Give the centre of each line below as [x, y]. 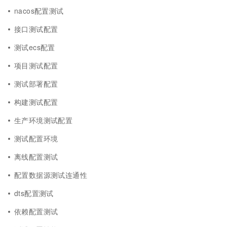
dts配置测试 [34, 193]
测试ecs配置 [35, 47]
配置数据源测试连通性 [51, 175]
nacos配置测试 [39, 11]
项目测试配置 [36, 65]
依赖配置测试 [36, 211]
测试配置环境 [36, 138]
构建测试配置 [36, 102]
